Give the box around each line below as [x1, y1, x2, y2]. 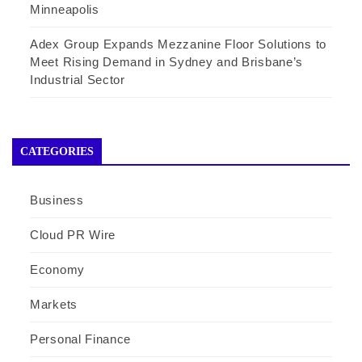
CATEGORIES [20, 145, 94, 158]
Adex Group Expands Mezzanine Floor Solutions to [30, 36, 326, 51]
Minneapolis [30, 2, 99, 16]
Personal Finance [30, 331, 132, 346]
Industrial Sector [30, 72, 125, 86]
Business [30, 192, 84, 207]
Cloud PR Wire [30, 227, 116, 242]
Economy [30, 262, 85, 276]
